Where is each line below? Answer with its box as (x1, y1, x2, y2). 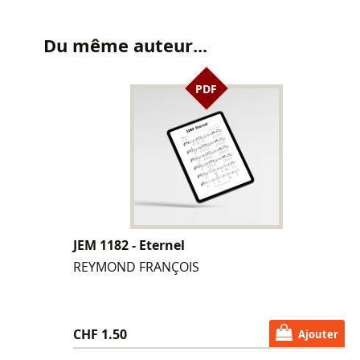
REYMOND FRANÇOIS (72, 257, 199, 276)
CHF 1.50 (72, 325, 127, 343)
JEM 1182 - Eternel (72, 235, 185, 254)
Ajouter (297, 326, 338, 342)
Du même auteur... (43, 32, 207, 58)
